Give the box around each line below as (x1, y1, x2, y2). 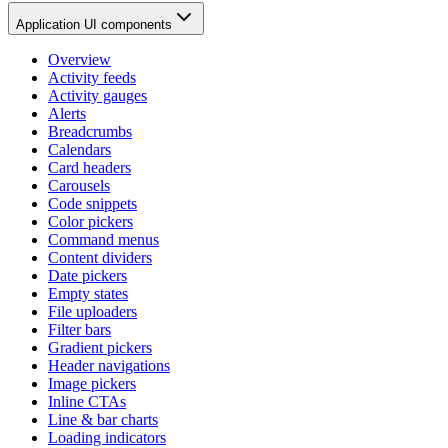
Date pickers (48, 267, 127, 285)
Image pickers (48, 375, 136, 393)
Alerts (48, 105, 86, 123)
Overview (48, 51, 111, 69)
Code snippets (48, 195, 137, 213)
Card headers (48, 159, 131, 177)
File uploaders (48, 303, 137, 321)
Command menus (48, 231, 159, 249)
